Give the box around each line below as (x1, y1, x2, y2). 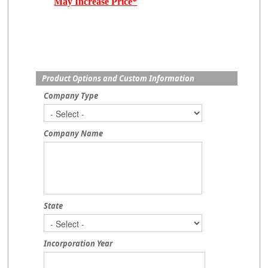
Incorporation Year (44, 238, 113, 249)
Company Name (44, 128, 103, 139)
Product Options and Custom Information (42, 73, 195, 84)
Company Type (44, 90, 99, 101)
